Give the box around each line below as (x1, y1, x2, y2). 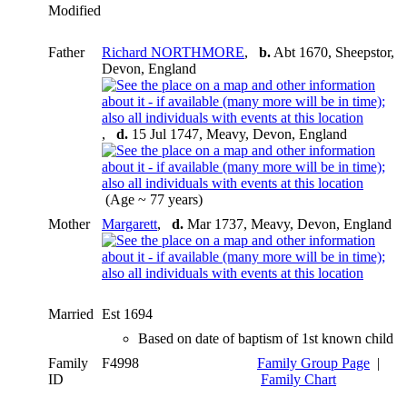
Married (48, 305, 94, 322)
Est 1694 (102, 305, 156, 322)
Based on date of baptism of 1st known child (138, 330, 393, 346)
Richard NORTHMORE (102, 44, 244, 60)
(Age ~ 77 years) (102, 191, 206, 207)
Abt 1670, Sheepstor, (271, 44, 394, 60)
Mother (48, 215, 90, 232)
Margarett (102, 215, 157, 232)
